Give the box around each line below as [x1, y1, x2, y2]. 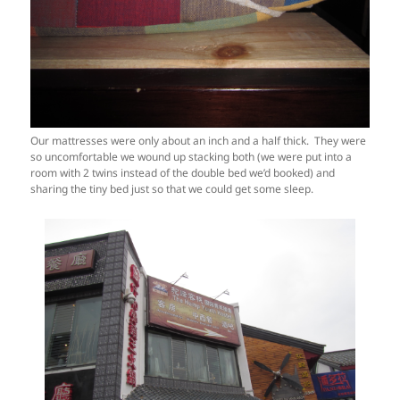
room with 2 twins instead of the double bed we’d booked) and [30, 165, 336, 181]
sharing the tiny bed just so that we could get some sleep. [30, 181, 314, 197]
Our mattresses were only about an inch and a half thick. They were [30, 133, 367, 149]
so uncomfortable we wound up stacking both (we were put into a [30, 149, 353, 165]
